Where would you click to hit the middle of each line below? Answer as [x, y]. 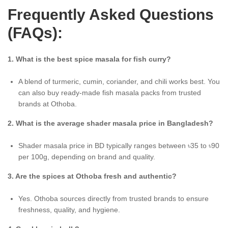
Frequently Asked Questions [111, 14]
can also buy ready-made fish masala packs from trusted [110, 92]
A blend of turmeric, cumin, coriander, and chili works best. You [119, 81]
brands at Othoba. [48, 104]
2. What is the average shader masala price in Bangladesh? [110, 123]
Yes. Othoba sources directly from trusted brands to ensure [113, 198]
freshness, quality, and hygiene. [69, 209]
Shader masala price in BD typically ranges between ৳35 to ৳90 [119, 145]
